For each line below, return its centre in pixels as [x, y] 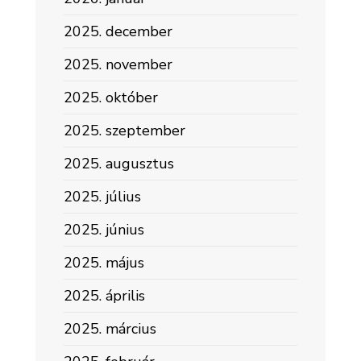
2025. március [110, 329]
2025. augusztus [119, 164]
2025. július [102, 197]
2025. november [118, 64]
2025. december [118, 31]
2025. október [111, 98]
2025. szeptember [124, 131]
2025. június [104, 230]
